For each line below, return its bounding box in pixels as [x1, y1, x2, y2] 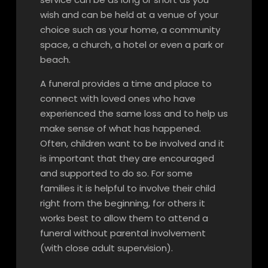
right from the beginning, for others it [39, 197, 205, 209]
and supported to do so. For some [39, 167, 193, 179]
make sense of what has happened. [39, 122, 201, 135]
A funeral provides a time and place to [39, 77, 212, 90]
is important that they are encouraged [39, 152, 214, 165]
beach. [39, 53, 71, 66]
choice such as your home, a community [39, 23, 220, 36]
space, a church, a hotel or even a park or [39, 38, 224, 51]
